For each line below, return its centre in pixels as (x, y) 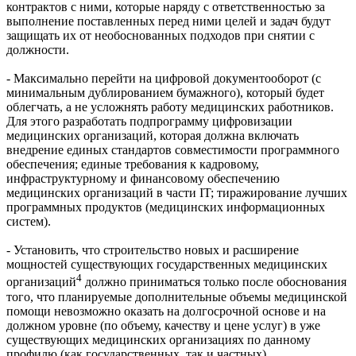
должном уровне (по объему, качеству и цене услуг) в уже (163, 325)
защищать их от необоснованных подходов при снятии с (161, 36)
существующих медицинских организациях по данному (159, 339)
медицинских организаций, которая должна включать (153, 136)
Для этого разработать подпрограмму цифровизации (149, 122)
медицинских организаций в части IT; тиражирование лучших (177, 193)
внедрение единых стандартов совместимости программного (173, 150)
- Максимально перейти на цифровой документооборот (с (164, 79)
